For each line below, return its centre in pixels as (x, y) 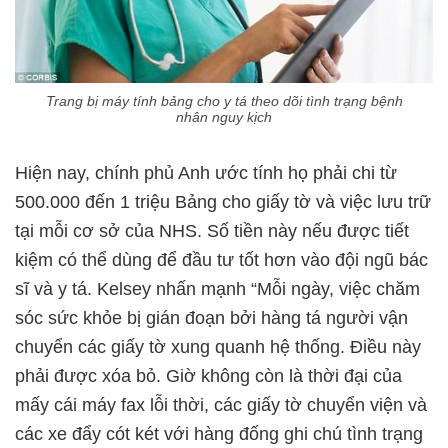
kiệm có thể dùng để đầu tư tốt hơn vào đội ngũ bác (221, 259)
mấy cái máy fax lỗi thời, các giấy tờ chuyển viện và (221, 404)
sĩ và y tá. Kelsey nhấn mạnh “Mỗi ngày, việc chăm (217, 288)
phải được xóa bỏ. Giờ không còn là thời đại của (208, 375)
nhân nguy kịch (224, 116)
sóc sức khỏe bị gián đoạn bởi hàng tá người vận (211, 317)
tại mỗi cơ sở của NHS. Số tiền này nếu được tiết (212, 230)
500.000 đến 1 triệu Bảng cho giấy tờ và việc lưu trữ (223, 201)
